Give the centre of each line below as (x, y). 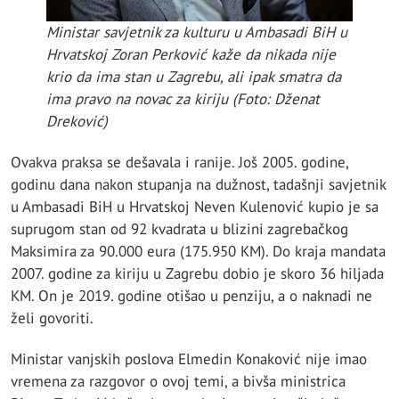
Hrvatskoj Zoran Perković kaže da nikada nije (191, 54)
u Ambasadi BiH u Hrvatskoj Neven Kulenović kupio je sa (195, 206)
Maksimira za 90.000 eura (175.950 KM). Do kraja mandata (198, 251)
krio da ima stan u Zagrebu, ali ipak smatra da (194, 76)
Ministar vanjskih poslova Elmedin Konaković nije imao (189, 359)
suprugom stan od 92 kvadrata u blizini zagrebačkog (179, 228)
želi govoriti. (52, 318)
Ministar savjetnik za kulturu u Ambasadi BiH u (197, 32)
